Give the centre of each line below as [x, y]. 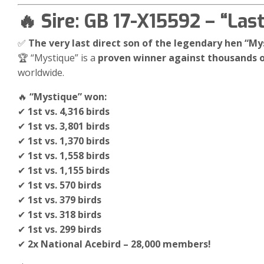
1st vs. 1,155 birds [69, 170]
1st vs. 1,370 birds [69, 141]
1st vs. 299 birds [65, 229]
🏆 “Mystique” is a [58, 57]
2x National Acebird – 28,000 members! [119, 244]
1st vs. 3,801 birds [69, 126]
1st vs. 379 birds [65, 199]
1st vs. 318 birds [65, 214]
